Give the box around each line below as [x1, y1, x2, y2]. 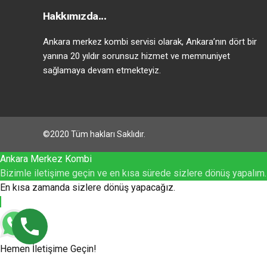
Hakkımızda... [43, 8, 106, 23]
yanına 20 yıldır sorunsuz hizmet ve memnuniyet [43, 50, 230, 61]
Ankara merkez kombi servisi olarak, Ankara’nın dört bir [43, 36, 257, 47]
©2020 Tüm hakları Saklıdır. [43, 129, 145, 139]
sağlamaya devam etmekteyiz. [43, 64, 161, 76]
